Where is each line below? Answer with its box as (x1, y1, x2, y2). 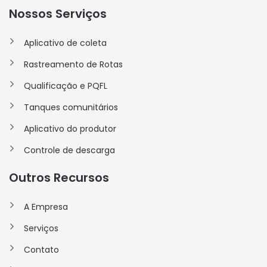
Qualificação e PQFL (24, 79, 107, 92)
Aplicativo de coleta (24, 36, 107, 49)
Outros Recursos (9, 169, 109, 186)
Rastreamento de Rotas (24, 58, 123, 70)
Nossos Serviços (9, 5, 107, 22)
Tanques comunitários (24, 101, 118, 113)
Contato (24, 243, 59, 256)
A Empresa (24, 200, 68, 213)
